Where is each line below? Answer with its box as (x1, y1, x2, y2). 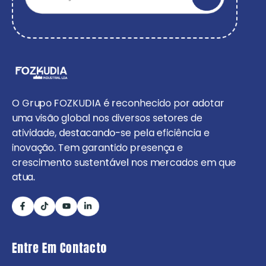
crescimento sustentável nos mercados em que (12, 155, 236, 169)
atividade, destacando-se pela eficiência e (12, 125, 210, 140)
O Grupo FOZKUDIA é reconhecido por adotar (12, 96, 224, 110)
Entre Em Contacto (12, 238, 107, 257)
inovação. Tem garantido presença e (12, 140, 183, 154)
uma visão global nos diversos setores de (12, 110, 202, 125)
